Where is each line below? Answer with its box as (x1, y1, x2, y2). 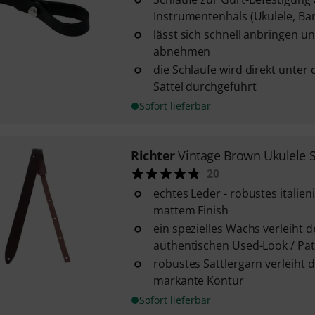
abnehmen (153, 44, 211, 59)
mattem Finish (153, 202, 229, 218)
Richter (130, 147, 175, 164)
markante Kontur (153, 273, 244, 288)
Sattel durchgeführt (153, 79, 257, 94)
